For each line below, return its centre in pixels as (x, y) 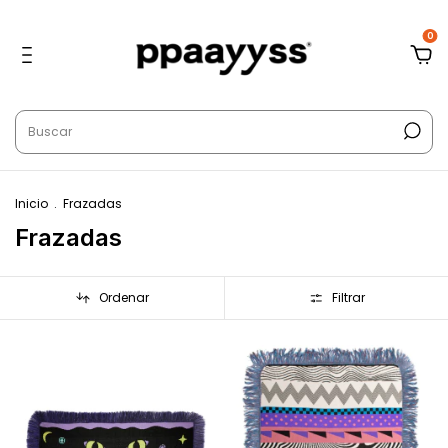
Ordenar (123, 297)
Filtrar (348, 297)
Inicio (31, 203)
